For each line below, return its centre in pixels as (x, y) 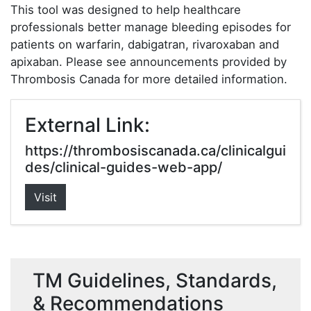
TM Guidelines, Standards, (155, 280)
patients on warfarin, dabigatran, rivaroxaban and (145, 44)
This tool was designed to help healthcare (126, 10)
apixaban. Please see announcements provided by (149, 62)
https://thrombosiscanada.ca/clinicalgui (155, 151)
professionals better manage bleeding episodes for (151, 27)
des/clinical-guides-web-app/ (124, 167)
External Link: (87, 125)
